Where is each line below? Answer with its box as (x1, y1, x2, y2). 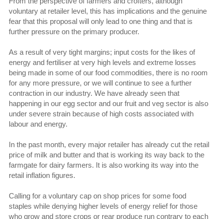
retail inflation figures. (8, 171, 75, 179)
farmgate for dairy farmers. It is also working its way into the (8, 160, 198, 169)
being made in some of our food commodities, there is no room (8, 68, 208, 77)
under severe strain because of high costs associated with (8, 109, 194, 118)
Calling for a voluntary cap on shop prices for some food (8, 191, 186, 200)
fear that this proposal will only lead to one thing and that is (8, 17, 193, 25)
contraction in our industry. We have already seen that (8, 88, 179, 97)
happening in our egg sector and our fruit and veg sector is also (8, 99, 208, 108)
